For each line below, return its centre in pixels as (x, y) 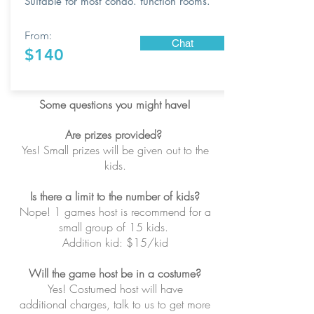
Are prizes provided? (115, 135)
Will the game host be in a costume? (115, 273)
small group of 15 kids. (115, 227)
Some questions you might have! (115, 104)
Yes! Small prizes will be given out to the (115, 150)
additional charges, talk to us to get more (115, 304)
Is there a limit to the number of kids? (115, 196)
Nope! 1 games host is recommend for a (115, 212)
